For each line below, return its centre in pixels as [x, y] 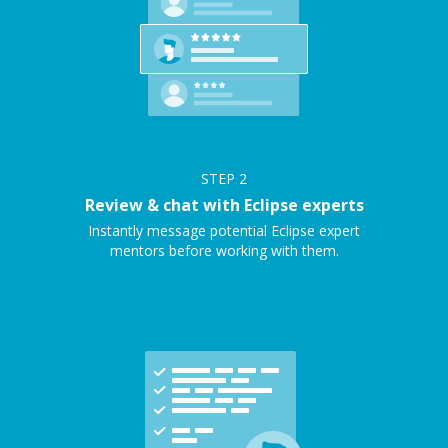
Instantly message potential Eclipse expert [224, 230]
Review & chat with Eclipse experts [224, 205]
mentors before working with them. [224, 250]
